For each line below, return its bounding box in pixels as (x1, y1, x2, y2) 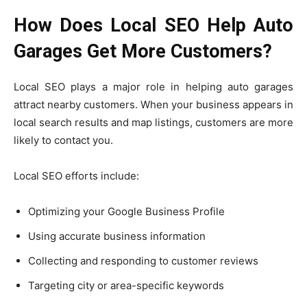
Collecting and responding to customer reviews (28, 254, 258, 267)
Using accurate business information (28, 230, 206, 243)
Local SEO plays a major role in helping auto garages (14, 80, 293, 93)
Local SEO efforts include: (14, 169, 139, 182)
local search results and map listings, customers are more (14, 116, 293, 129)
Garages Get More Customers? (14, 40, 272, 62)
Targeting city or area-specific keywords (28, 279, 224, 292)
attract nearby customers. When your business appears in (14, 98, 293, 111)
